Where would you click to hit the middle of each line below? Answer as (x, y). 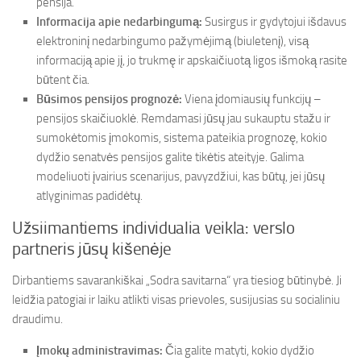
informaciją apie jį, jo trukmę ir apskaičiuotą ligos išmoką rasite (192, 60)
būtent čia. (63, 80)
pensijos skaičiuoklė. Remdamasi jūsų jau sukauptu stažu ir (183, 118)
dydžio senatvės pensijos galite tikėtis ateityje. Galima (170, 157)
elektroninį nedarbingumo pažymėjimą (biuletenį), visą (172, 41)
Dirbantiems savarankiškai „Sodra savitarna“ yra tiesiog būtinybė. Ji (177, 280)
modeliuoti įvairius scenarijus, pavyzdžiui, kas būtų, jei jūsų (180, 176)
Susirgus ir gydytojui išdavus (274, 22)
